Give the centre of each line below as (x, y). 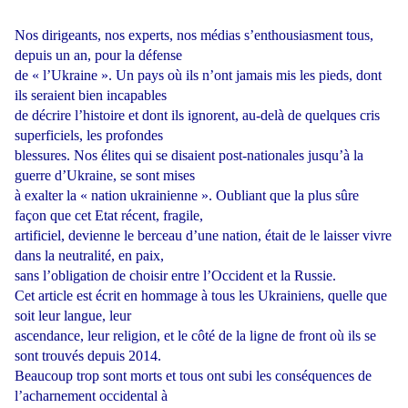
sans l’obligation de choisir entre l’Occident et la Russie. (175, 276)
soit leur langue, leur (73, 316)
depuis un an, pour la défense (98, 56)
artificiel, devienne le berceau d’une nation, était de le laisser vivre (203, 236)
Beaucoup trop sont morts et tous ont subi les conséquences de (193, 376)
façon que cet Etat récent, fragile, (109, 216)
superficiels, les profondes (89, 136)
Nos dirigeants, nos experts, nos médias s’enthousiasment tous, (194, 36)
